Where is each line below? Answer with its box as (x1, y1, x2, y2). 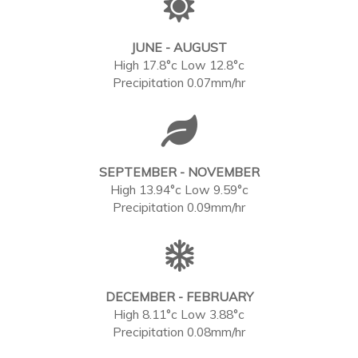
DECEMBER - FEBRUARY (105, 288, 253, 304)
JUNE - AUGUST (131, 39, 227, 55)
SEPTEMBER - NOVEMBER (98, 164, 260, 180)
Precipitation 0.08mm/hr (113, 324, 245, 340)
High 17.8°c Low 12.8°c (113, 57, 245, 73)
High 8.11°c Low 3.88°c (113, 306, 245, 322)
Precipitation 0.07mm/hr (113, 74, 245, 90)
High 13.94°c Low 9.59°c (109, 181, 249, 197)
